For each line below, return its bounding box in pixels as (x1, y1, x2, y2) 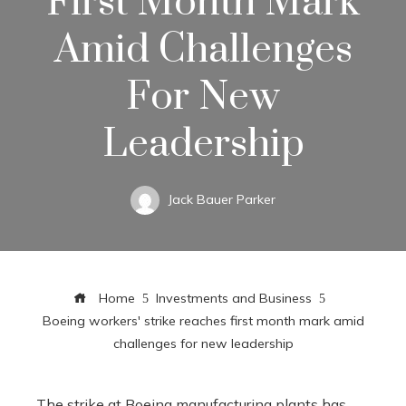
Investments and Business (156, 289, 312, 306)
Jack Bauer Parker (169, 190, 275, 208)
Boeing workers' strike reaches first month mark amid (42, 312, 364, 329)
